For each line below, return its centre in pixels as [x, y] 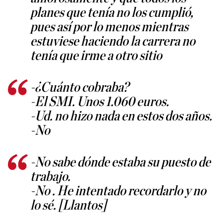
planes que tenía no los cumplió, [112, 13]
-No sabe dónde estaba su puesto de [120, 163]
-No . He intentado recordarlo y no [118, 192]
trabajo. [50, 177]
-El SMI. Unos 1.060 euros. [100, 102]
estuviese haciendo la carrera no [113, 42]
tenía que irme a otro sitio [96, 56]
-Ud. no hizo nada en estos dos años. [121, 117]
